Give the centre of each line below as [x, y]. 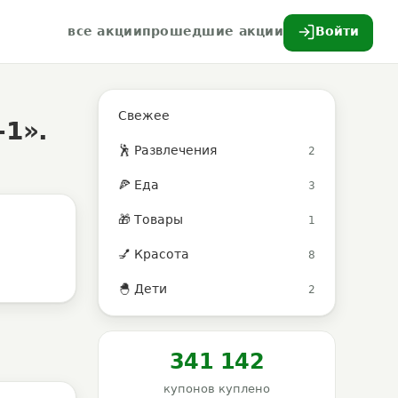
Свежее [144, 115]
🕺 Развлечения [167, 150]
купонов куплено [217, 389]
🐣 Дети [143, 289]
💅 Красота [154, 254]
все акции [105, 31]
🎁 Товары [151, 219]
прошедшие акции [212, 31]
